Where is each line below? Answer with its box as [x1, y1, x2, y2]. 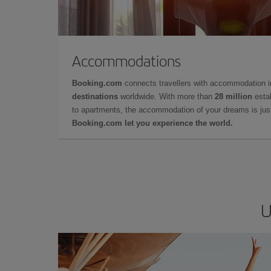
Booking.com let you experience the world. [72, 118, 233, 128]
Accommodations [72, 50, 181, 71]
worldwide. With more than [118, 91, 215, 101]
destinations [72, 91, 118, 101]
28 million [215, 91, 252, 101]
